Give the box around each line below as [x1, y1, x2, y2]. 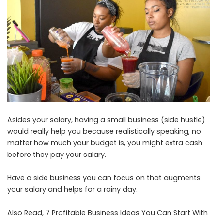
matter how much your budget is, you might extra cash [7, 138, 202, 148]
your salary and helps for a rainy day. [7, 185, 138, 195]
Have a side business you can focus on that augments [7, 173, 201, 183]
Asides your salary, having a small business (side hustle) [7, 115, 205, 125]
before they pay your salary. [7, 150, 106, 160]
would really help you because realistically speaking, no [7, 126, 201, 137]
